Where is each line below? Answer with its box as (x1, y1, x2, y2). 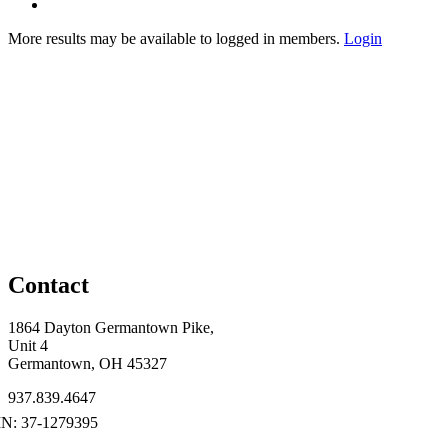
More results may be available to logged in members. (8, 29, 344, 47)
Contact (8, 271, 89, 298)
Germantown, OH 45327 (8, 354, 167, 372)
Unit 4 (8, 336, 48, 354)
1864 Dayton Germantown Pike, (8, 318, 214, 336)
